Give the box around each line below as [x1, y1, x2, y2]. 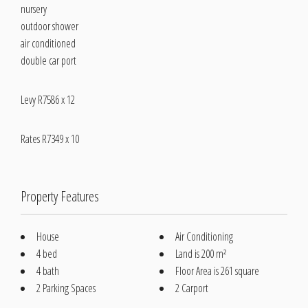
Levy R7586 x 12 [21, 92, 75, 107]
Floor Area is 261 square [175, 263, 259, 278]
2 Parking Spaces [36, 280, 96, 296]
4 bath [36, 263, 59, 278]
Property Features [21, 187, 99, 206]
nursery [21, 1, 47, 16]
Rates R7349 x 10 [21, 131, 79, 146]
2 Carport [175, 280, 208, 296]
